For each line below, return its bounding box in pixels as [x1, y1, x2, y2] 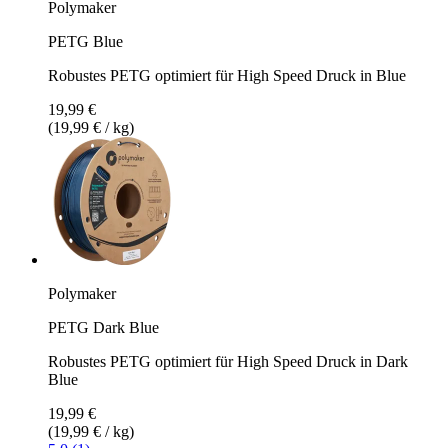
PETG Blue [48, 32, 123, 50]
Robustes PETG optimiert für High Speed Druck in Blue [48, 66, 406, 84]
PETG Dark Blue [48, 318, 159, 336]
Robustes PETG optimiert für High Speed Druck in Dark [48, 352, 408, 370]
